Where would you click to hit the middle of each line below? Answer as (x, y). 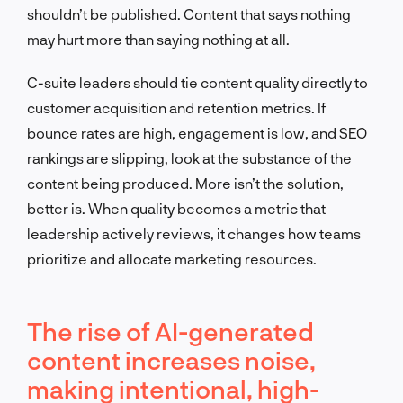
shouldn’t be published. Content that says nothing (189, 13)
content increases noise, (171, 359)
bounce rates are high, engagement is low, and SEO (197, 132)
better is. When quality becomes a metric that (176, 208)
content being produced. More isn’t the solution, (185, 183)
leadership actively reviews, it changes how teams (194, 233)
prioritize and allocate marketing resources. (172, 258)
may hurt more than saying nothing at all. (158, 39)
